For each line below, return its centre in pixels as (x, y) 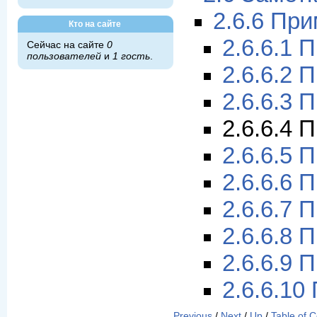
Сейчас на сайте (67, 45)
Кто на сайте (94, 24)
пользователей (64, 56)
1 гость (131, 56)
